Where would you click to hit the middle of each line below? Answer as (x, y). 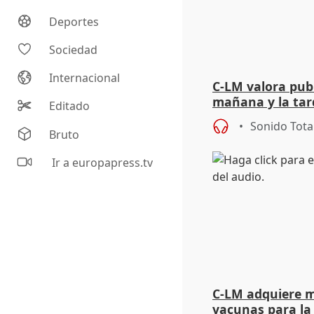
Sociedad (74, 50)
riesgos (234, 117)
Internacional (85, 78)
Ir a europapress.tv (101, 163)
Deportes (74, 22)
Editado (70, 106)
